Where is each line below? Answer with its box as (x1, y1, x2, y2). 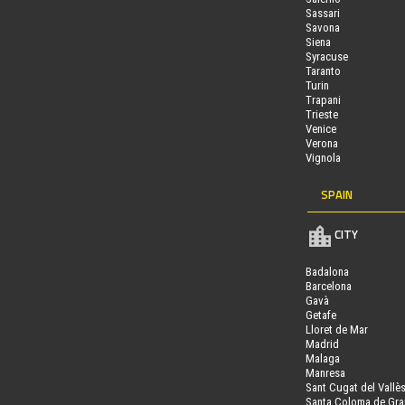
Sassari (305, 5, 340, 20)
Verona (305, 136, 338, 150)
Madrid (305, 336, 339, 351)
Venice (305, 121, 336, 136)
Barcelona (305, 278, 352, 293)
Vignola (305, 150, 341, 165)
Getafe (305, 307, 336, 322)
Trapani (305, 92, 341, 107)
